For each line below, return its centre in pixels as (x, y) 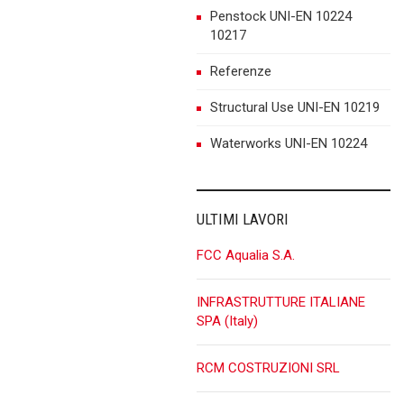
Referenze (241, 71)
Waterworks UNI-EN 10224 (289, 143)
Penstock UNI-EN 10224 (281, 16)
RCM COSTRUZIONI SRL (269, 367)
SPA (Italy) (228, 321)
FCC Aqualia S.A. (246, 255)
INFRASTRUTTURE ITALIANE (281, 302)
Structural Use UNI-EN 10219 (295, 107)
